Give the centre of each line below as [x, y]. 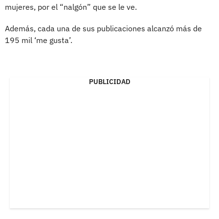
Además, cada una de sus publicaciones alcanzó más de [103, 28]
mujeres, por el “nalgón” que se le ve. [71, 7]
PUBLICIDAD [109, 81]
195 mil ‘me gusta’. [39, 40]
